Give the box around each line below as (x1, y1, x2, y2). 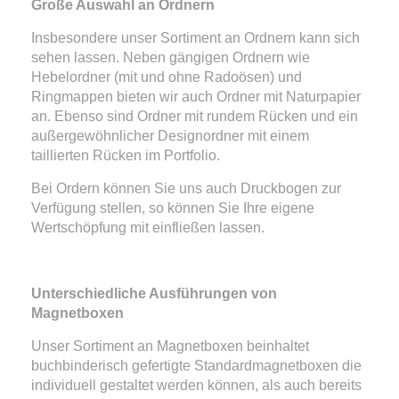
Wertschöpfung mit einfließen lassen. (31, 219, 265, 235)
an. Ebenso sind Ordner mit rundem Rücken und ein (31, 108, 358, 124)
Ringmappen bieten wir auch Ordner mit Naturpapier (31, 88, 361, 104)
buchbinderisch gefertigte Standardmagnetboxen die (31, 357, 362, 373)
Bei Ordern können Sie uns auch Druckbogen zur (31, 180, 341, 196)
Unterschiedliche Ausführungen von (31, 285, 277, 301)
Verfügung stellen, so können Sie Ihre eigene (31, 199, 314, 216)
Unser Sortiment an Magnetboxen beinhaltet (31, 338, 309, 354)
